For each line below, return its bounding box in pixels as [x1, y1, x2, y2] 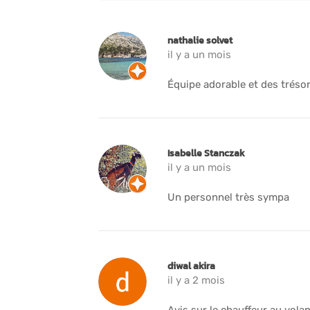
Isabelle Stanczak [167, 145, 245, 161]
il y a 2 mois [167, 273, 225, 286]
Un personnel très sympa [167, 190, 289, 203]
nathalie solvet [167, 33, 232, 48]
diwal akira [167, 258, 215, 273]
